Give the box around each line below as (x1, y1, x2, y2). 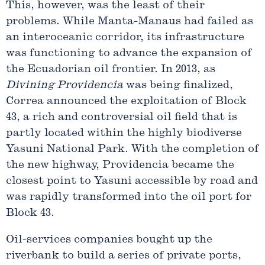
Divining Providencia (6, 80, 123, 92)
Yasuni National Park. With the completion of (6, 144, 259, 156)
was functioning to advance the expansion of (6, 48, 252, 60)
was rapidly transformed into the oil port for (6, 192, 251, 203)
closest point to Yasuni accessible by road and (6, 176, 258, 188)
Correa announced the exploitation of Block (6, 96, 247, 108)
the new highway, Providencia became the (6, 160, 234, 172)
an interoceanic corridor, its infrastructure (6, 32, 244, 44)
